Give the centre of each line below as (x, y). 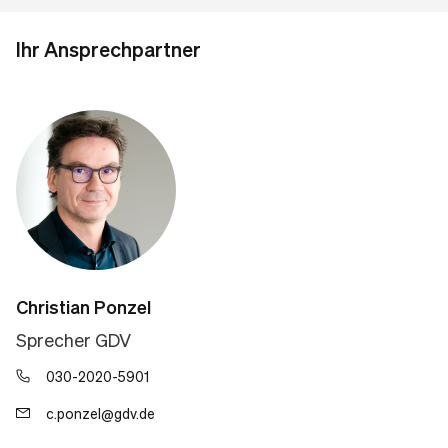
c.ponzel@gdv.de (100, 413)
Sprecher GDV (73, 339)
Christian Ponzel (83, 306)
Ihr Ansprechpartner (108, 49)
